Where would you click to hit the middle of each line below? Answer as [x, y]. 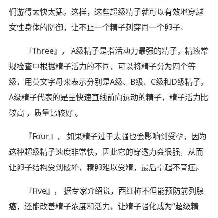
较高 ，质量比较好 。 [45, 113]
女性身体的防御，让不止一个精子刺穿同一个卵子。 [98, 27]
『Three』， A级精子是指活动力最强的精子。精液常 [116, 50]
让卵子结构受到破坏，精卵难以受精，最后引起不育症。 [106, 167]
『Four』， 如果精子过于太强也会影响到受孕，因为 [115, 136]
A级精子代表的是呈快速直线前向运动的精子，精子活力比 [108, 97]
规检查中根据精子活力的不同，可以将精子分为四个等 [102, 66]
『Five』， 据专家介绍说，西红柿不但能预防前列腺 [114, 191]
